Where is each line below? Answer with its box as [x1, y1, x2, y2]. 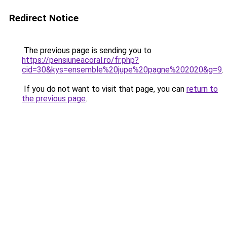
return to [186, 84, 218, 94]
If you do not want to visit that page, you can [22, 84, 186, 94]
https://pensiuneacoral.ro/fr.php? [22, 55, 139, 65]
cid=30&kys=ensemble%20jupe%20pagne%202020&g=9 [22, 65, 222, 74]
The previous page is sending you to [22, 46, 152, 55]
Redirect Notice [9, 12, 79, 24]
